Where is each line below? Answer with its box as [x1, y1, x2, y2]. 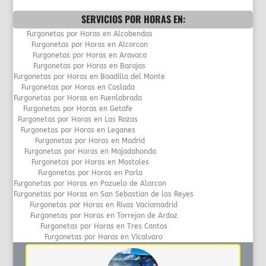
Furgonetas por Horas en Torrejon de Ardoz [30, 211, 178, 220]
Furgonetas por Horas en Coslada [21, 83, 135, 91]
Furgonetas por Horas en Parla [37, 168, 142, 177]
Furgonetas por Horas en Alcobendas [26, 29, 153, 38]
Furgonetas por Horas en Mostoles [31, 157, 149, 166]
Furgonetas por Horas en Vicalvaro [45, 232, 163, 241]
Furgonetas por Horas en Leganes [20, 125, 135, 134]
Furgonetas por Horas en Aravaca [32, 50, 147, 59]
